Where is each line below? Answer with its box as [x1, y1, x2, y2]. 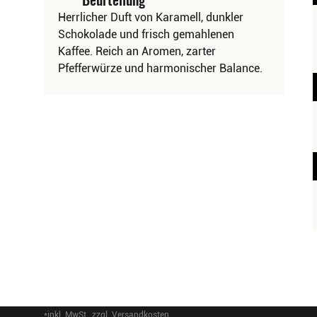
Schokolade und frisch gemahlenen [58, 28, 234, 41]
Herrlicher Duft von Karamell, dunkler [58, 11, 243, 24]
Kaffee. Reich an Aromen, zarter [58, 45, 216, 58]
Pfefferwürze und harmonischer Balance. [58, 62, 263, 75]
